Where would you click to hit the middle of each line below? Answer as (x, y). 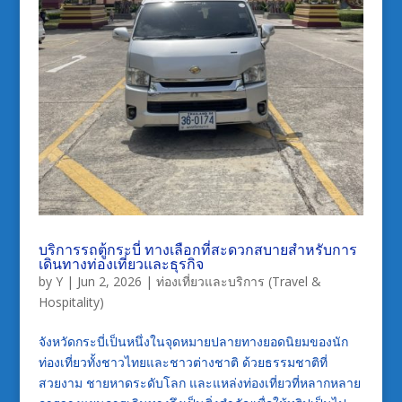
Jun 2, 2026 (109, 281)
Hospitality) (71, 301)
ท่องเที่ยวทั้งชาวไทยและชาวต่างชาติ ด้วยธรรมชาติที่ (183, 362)
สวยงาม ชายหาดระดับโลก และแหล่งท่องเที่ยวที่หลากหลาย (199, 382)
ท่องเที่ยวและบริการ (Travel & (238, 281)
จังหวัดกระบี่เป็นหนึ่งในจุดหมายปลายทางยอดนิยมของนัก (193, 341)
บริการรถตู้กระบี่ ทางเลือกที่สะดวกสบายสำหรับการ (197, 249)
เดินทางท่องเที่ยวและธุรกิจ (121, 263)
